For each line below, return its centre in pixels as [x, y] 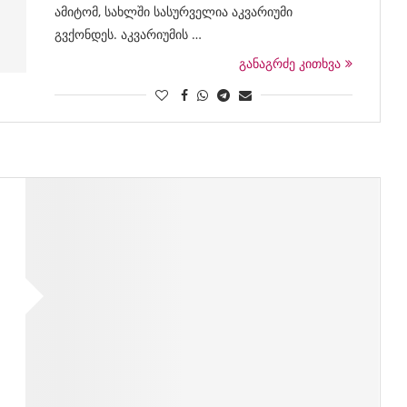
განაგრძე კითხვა [289, 63]
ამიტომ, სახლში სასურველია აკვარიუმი [173, 11]
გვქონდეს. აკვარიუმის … [128, 34]
